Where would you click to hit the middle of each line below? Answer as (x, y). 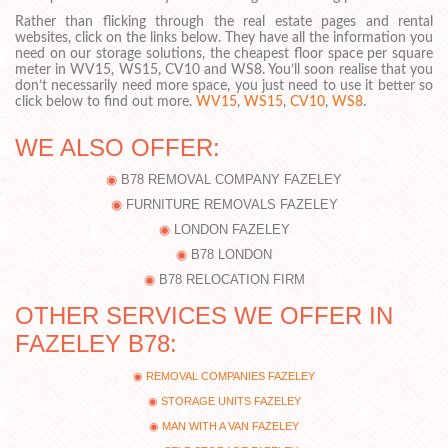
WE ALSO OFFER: (117, 148)
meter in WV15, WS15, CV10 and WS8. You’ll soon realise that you (224, 69)
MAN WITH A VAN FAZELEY (230, 426)
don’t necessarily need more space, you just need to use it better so (224, 85)
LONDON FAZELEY (231, 230)
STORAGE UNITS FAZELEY (230, 401)
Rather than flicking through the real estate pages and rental (224, 21)
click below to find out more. (105, 101)
